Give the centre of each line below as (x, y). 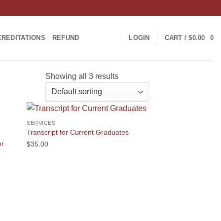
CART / (177, 38)
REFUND (66, 38)
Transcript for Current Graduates (78, 132)
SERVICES (41, 123)
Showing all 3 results (82, 76)
